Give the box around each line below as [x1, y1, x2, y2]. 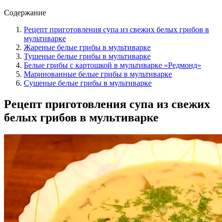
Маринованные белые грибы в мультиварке [24, 69, 172, 78]
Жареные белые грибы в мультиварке [24, 43, 151, 52]
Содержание [4, 8, 46, 17]
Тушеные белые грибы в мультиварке [24, 52, 151, 60]
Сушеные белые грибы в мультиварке [24, 78, 152, 87]
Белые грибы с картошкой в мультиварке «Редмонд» [24, 60, 201, 69]
